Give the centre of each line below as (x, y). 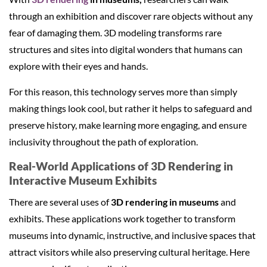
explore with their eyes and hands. (78, 66)
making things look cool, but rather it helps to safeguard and (131, 108)
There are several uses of (60, 201)
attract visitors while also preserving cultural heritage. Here (129, 252)
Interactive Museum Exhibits (83, 180)
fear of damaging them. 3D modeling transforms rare (115, 32)
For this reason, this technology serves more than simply (123, 91)
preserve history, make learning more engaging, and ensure (128, 125)
